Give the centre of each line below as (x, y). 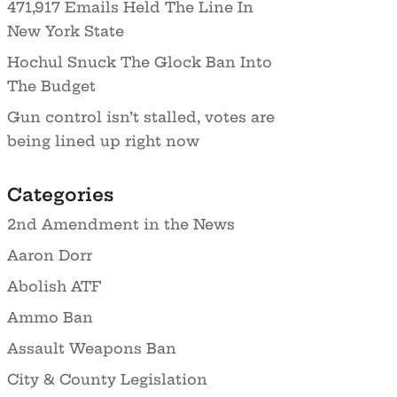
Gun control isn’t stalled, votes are (140, 117)
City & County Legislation (107, 379)
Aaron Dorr (49, 255)
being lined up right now (103, 140)
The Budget (51, 86)
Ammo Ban (50, 317)
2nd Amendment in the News (121, 224)
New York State (65, 31)
